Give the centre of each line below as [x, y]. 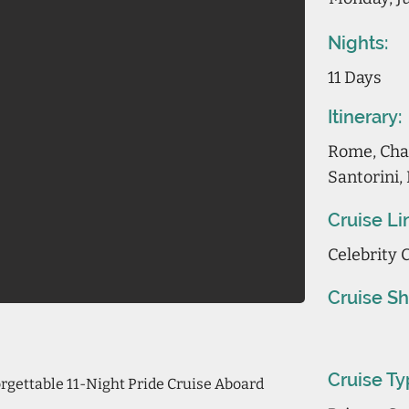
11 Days [355, 78]
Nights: [358, 43]
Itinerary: [365, 117]
